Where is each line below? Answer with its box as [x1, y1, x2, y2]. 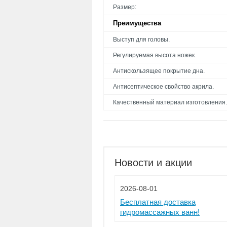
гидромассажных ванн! [120, 208, 200, 216]
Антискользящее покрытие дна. [113, 67, 205, 74]
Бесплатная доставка [120, 198, 196, 206]
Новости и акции [115, 157, 192, 168]
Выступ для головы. [113, 36, 170, 43]
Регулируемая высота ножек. [113, 52, 196, 59]
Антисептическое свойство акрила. [113, 83, 214, 90]
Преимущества [113, 19, 161, 27]
